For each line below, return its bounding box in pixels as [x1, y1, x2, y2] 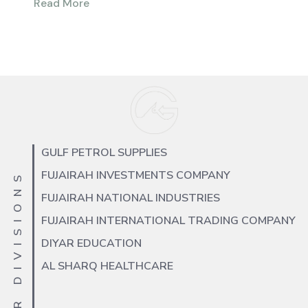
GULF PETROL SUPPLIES [41, 145, 167, 161]
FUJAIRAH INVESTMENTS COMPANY [41, 168, 230, 184]
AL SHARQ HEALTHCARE [41, 258, 173, 274]
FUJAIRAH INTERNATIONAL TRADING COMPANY [41, 213, 296, 229]
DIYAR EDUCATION [41, 236, 142, 252]
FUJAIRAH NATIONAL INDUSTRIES [41, 190, 220, 206]
